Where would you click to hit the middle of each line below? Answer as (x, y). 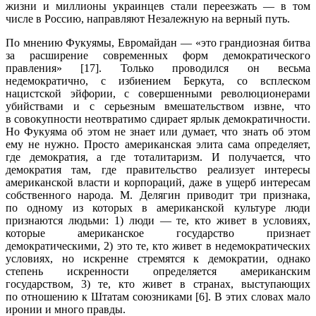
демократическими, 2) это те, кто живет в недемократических (158, 245)
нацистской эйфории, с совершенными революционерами (158, 93)
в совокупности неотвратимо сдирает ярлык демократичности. (158, 119)
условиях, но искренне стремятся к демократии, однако (158, 258)
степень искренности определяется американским (158, 271)
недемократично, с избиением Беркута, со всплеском (158, 80)
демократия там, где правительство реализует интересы (158, 169)
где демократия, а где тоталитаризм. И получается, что (158, 157)
